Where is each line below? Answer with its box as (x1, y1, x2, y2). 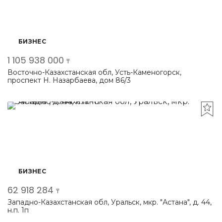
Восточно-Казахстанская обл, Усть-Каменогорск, (7, 68, 181, 77)
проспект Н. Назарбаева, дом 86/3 (7, 76, 131, 85)
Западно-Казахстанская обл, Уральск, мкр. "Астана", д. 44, (7, 198, 212, 207)
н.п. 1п (7, 206, 29, 215)
